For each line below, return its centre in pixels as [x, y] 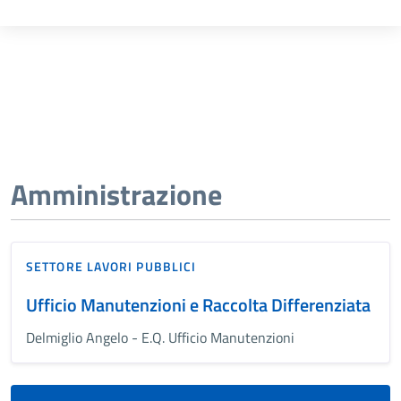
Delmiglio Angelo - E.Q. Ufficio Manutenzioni [160, 337]
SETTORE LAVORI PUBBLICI [111, 266]
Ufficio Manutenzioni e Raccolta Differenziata [198, 304]
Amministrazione [116, 194]
